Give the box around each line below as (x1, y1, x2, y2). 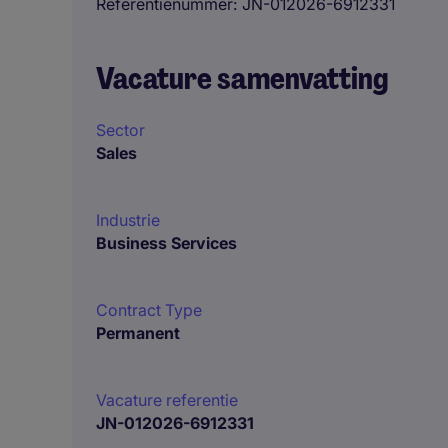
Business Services (96, 233, 237, 253)
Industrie (96, 210, 160, 230)
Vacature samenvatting (96, 59, 389, 98)
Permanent (96, 323, 180, 343)
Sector (96, 120, 145, 140)
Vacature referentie (96, 390, 238, 410)
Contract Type (96, 300, 202, 320)
